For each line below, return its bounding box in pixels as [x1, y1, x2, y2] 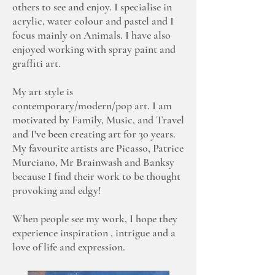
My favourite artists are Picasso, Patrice [12, 141, 184, 155]
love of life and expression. [12, 240, 125, 254]
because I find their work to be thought [12, 169, 180, 183]
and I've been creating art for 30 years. [12, 127, 176, 141]
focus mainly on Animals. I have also [12, 28, 171, 42]
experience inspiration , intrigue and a [12, 226, 176, 239]
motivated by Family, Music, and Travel [12, 113, 184, 126]
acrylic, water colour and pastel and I [12, 14, 174, 28]
